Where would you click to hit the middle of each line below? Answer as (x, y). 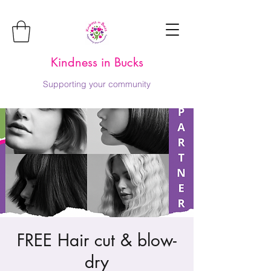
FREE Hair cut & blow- (97, 240)
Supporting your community (97, 84)
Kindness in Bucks (97, 62)
